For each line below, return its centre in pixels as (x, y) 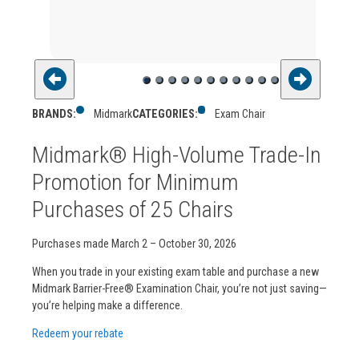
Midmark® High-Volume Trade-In (177, 155)
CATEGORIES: (165, 114)
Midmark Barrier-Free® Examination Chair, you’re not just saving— (179, 288)
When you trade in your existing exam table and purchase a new (175, 271)
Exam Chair (240, 114)
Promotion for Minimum (135, 183)
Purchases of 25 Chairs (133, 210)
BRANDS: (54, 114)
